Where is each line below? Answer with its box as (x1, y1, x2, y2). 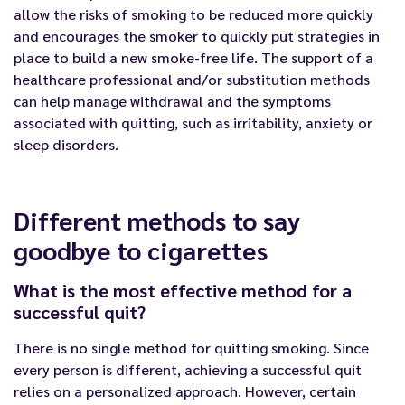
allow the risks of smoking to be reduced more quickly (14, 5, 373, 24)
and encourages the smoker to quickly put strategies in (14, 26, 380, 46)
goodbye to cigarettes (14, 232, 268, 266)
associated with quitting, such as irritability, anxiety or (14, 113, 372, 133)
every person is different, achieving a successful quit (14, 359, 362, 379)
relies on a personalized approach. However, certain (14, 381, 356, 400)
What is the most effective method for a (14, 278, 352, 302)
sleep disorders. (14, 135, 118, 155)
